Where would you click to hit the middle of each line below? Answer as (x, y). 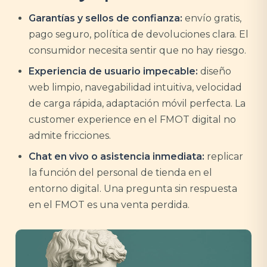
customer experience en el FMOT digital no (132, 119)
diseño (215, 71)
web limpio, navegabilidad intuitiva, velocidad (135, 87)
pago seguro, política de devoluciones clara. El (139, 34)
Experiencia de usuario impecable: (113, 71)
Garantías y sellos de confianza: (105, 18)
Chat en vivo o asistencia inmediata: (117, 156)
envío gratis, (212, 18)
